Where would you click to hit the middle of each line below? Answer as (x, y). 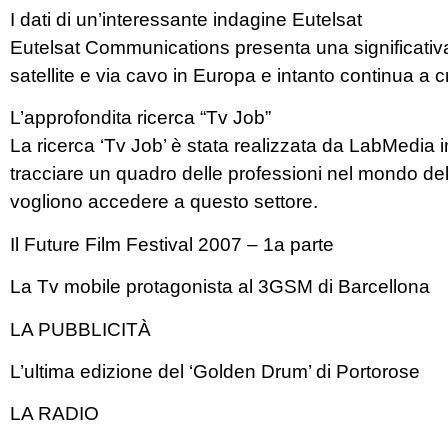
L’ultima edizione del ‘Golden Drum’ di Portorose (215, 371)
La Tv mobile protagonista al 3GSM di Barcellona (220, 287)
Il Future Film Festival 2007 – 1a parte (172, 244)
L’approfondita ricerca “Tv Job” (140, 118)
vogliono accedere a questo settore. (164, 202)
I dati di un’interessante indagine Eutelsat (186, 20)
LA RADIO (54, 414)
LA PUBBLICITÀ (80, 329)
